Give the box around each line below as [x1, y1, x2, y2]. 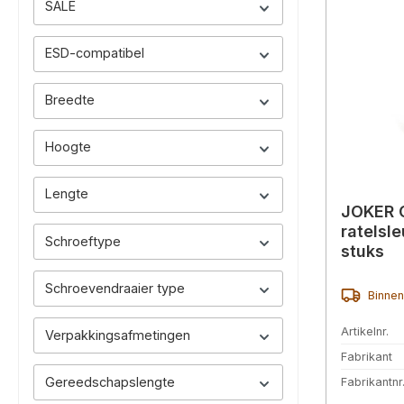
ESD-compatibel [45, 45, 144, 61]
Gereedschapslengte [45, 373, 175, 390]
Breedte [45, 92, 95, 108]
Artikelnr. [341, 325, 389, 339]
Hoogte [45, 139, 91, 155]
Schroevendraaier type [45, 280, 185, 296]
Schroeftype [45, 233, 121, 249]
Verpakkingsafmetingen [45, 326, 190, 343]
